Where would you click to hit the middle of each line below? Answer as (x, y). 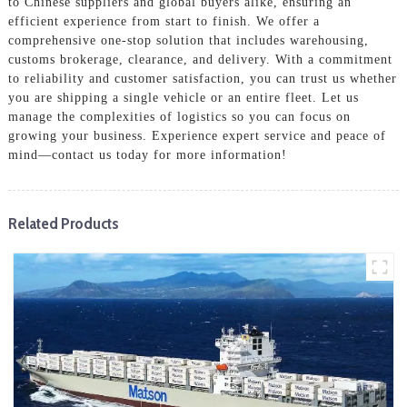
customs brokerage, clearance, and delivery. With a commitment (200, 59)
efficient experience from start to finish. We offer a (164, 21)
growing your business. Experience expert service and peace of (197, 135)
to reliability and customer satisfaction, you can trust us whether (202, 78)
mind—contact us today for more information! (147, 154)
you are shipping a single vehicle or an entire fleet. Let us (183, 97)
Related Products (63, 223)
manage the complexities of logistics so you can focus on (179, 116)
